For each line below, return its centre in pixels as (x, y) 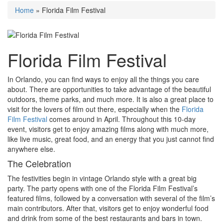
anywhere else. (31, 149)
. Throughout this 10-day (157, 119)
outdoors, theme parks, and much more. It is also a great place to (111, 99)
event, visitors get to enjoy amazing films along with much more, (108, 129)
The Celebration (39, 163)
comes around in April (83, 119)
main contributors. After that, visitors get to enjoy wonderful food (108, 208)
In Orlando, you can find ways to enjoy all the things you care (103, 79)
